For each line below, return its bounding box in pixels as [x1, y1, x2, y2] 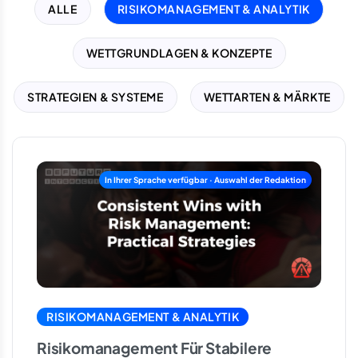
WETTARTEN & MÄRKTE [203, 89, 331, 104]
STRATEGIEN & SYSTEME [27, 89, 164, 104]
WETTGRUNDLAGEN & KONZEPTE [86, 46, 272, 60]
